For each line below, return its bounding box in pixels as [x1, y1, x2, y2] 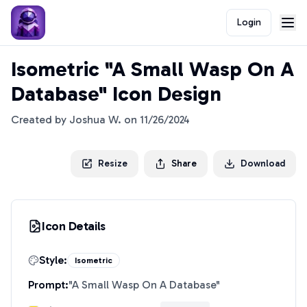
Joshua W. [69, 113, 121, 126]
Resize [98, 158, 127, 169]
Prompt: [28, 278, 69, 291]
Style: [39, 254, 67, 267]
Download [241, 158, 285, 169]
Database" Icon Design [11, 82, 221, 106]
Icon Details [42, 219, 106, 234]
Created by [11, 113, 69, 126]
